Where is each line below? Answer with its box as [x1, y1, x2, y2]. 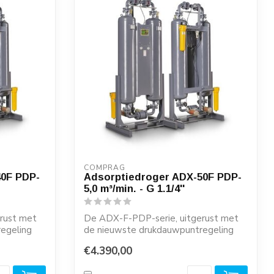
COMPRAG [84, 163, 125, 172]
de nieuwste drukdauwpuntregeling [84, 224, 234, 236]
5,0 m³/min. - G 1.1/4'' [84, 183, 185, 194]
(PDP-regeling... [84, 235, 150, 248]
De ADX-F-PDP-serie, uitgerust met [84, 212, 239, 224]
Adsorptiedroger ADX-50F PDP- [84, 171, 242, 182]
